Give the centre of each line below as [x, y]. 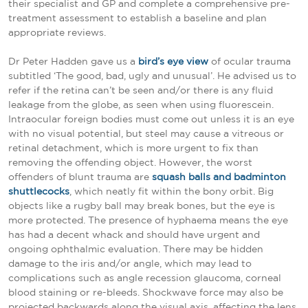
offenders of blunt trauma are [80, 177]
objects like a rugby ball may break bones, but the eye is [142, 206]
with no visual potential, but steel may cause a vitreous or [146, 134]
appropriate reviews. [57, 33]
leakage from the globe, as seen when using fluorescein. [141, 105]
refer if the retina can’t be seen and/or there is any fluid [141, 90]
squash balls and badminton [219, 177]
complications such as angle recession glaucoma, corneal [145, 278]
